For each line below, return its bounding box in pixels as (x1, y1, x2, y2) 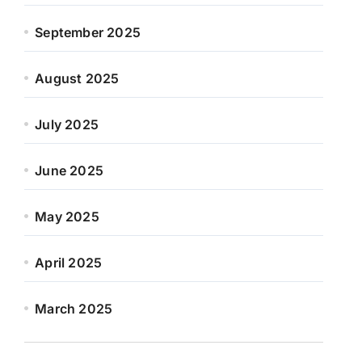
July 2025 (35, 116, 99, 133)
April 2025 (35, 255, 103, 271)
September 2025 (35, 24, 141, 40)
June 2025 (35, 162, 104, 179)
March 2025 (35, 301, 113, 317)
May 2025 (35, 208, 99, 225)
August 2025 (35, 70, 120, 86)
